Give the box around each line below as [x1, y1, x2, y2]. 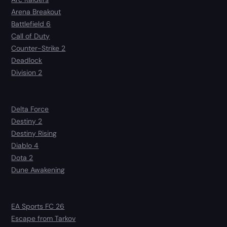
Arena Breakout [11, 7, 61, 17]
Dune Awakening [11, 165, 65, 175]
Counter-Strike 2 [11, 44, 66, 53]
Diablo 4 [11, 141, 39, 150]
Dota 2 [11, 153, 33, 163]
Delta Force [11, 104, 49, 114]
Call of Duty [11, 31, 50, 41]
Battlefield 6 [11, 19, 51, 29]
